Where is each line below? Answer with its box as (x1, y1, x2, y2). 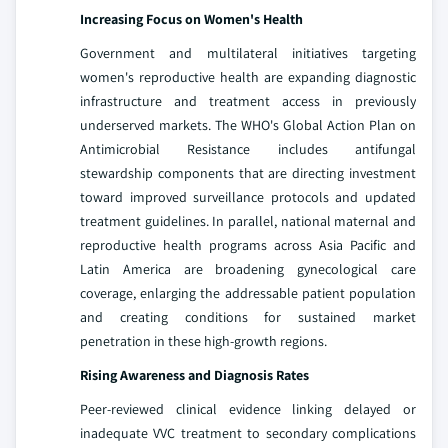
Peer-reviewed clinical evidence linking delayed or (80, 400, 416, 418)
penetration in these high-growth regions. (80, 332, 327, 350)
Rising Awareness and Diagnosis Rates (80, 366, 309, 384)
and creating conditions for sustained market (80, 308, 416, 326)
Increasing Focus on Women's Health (80, 10, 303, 28)
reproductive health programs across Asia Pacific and (80, 236, 416, 254)
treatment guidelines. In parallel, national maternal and (80, 212, 416, 230)
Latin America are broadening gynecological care (80, 260, 416, 278)
